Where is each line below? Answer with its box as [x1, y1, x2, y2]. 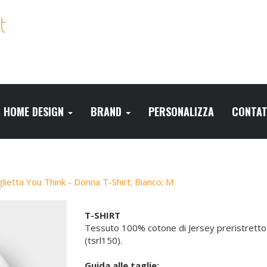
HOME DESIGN [4, 104, 67, 119]
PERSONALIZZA [148, 104, 214, 119]
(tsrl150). [84, 234, 122, 246]
